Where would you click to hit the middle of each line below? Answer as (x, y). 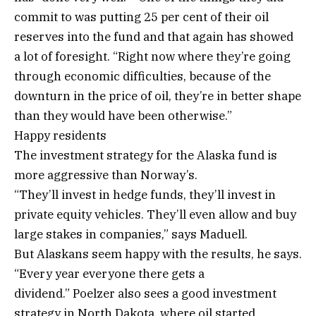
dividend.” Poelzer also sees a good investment (145, 294)
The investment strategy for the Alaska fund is (146, 156)
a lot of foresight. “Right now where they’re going (152, 57)
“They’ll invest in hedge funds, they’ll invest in (145, 195)
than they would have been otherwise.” (123, 116)
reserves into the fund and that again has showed (154, 37)
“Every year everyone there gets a (109, 274)
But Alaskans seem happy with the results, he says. (158, 254)
